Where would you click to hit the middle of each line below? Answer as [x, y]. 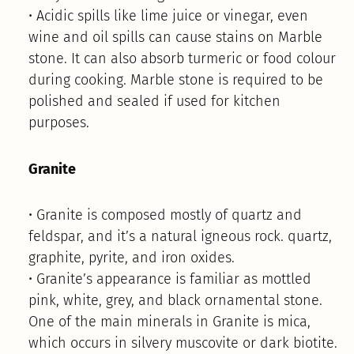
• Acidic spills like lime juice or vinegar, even [168, 16]
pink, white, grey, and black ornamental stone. [175, 301]
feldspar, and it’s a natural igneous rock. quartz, [180, 237]
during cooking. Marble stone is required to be [175, 80]
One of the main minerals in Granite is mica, [169, 322]
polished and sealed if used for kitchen [154, 102]
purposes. [58, 123]
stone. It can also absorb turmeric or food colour [182, 59]
